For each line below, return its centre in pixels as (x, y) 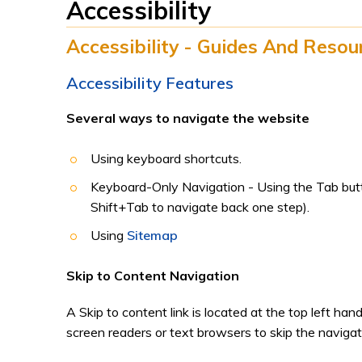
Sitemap (152, 235)
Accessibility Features (150, 83)
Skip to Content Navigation (153, 276)
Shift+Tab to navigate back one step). (200, 207)
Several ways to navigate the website (188, 118)
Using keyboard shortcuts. (166, 158)
